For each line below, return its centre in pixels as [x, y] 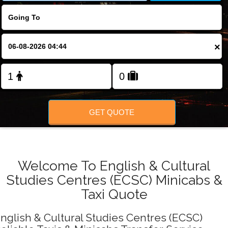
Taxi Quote [114, 194]
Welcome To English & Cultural [114, 166]
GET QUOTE [112, 112]
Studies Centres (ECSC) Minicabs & [114, 180]
